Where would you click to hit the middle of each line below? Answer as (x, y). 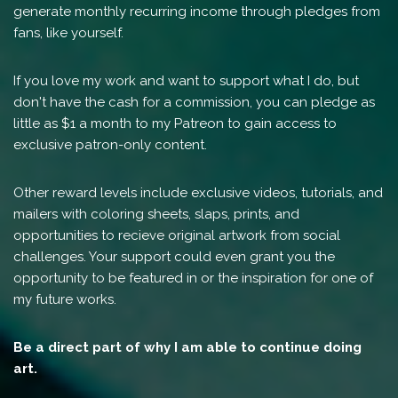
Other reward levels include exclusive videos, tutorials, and (198, 193)
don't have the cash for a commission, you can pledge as (194, 103)
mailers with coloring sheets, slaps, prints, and (156, 215)
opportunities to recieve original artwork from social (177, 236)
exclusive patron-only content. (110, 145)
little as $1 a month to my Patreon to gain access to (175, 124)
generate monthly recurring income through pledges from (197, 12)
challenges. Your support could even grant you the (174, 257)
